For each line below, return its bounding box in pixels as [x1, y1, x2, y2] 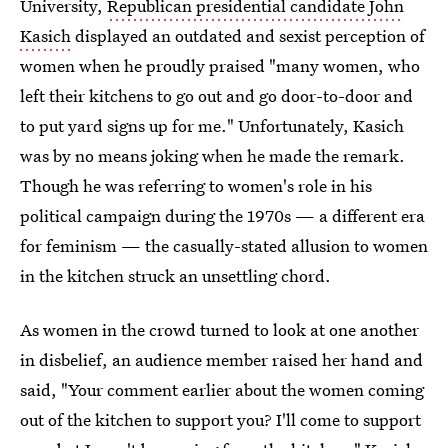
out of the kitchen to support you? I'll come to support [20, 408, 421, 431]
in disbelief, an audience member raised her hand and [20, 348, 423, 371]
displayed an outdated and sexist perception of [71, 24, 425, 47]
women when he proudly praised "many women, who [20, 54, 420, 77]
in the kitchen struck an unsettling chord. [20, 264, 331, 287]
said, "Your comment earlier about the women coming [20, 378, 424, 401]
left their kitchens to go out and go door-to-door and [20, 84, 413, 107]
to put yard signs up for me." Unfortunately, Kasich [20, 114, 404, 137]
